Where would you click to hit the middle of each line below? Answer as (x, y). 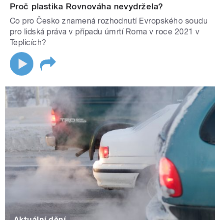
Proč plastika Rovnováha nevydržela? (87, 7)
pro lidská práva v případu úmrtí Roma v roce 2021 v (105, 32)
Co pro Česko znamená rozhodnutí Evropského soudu (109, 21)
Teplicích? (28, 43)
